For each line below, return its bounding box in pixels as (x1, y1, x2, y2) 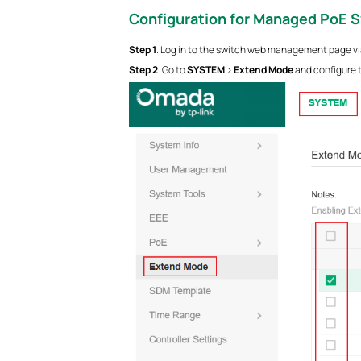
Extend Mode (233, 62, 293, 77)
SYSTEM (186, 62, 225, 77)
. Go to (157, 62, 187, 77)
